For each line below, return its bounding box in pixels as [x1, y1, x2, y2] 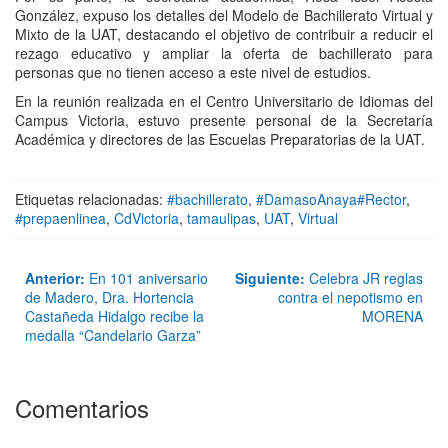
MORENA [362, 306, 423, 327]
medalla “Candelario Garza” [25, 325, 201, 346]
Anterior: [25, 268, 85, 289]
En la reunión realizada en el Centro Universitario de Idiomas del [15, 91, 433, 112]
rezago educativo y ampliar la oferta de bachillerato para [15, 43, 433, 64]
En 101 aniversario [85, 268, 208, 289]
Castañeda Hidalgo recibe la [25, 306, 204, 327]
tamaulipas [187, 208, 256, 229]
